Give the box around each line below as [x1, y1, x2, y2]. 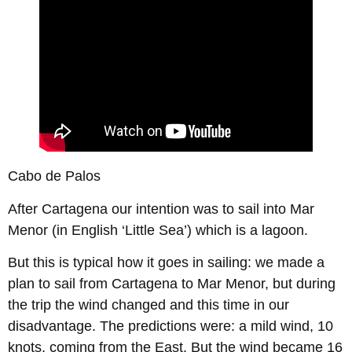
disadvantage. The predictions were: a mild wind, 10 [8, 317, 333, 334]
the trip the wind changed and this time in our [8, 296, 289, 313]
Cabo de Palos [8, 168, 101, 185]
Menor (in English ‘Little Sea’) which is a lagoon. [8, 222, 308, 238]
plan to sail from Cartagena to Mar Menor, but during [8, 275, 335, 291]
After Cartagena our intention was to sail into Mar [8, 200, 314, 217]
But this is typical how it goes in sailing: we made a [8, 254, 324, 270]
